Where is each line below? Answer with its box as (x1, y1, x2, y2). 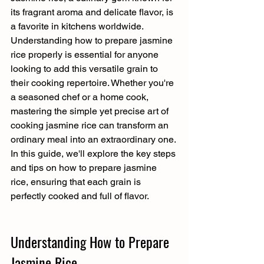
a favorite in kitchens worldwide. (11, 21, 146, 32)
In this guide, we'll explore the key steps (11, 148, 178, 160)
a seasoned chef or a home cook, (11, 91, 151, 103)
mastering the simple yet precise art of (11, 105, 171, 117)
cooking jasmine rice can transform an (11, 120, 171, 131)
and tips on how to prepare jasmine (11, 162, 159, 174)
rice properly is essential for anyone (11, 49, 161, 61)
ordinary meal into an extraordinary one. (11, 134, 178, 146)
